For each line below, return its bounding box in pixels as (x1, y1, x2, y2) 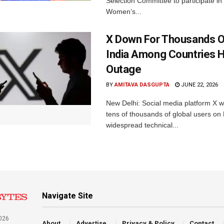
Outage (106, 62, 141, 75)
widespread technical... (106, 120, 178, 129)
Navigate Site (42, 190, 93, 200)
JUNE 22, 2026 (179, 81, 218, 88)
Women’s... (106, 7, 141, 15)
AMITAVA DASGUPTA (114, 81, 169, 88)
